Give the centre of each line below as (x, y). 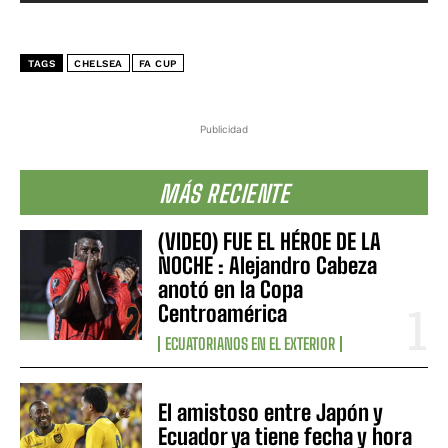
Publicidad (224, 129)
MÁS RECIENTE (224, 194)
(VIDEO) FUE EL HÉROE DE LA (270, 242)
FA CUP (157, 64)
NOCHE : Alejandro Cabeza (268, 266)
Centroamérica (223, 314)
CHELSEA (98, 64)
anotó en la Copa (231, 290)
